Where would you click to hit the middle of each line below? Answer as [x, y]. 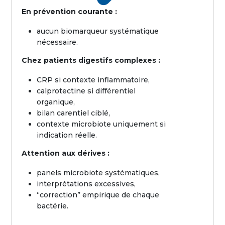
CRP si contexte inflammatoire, [93, 80]
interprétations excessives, [86, 184]
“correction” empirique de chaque [98, 195]
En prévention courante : [70, 12]
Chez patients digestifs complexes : [91, 60]
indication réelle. [67, 135]
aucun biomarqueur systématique [98, 31]
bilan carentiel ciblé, [74, 113]
